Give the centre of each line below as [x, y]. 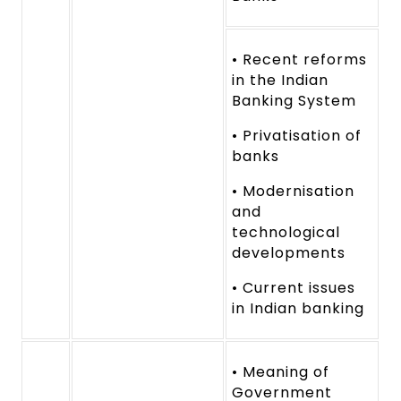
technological [286, 233]
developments [289, 253]
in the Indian [280, 81]
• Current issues [294, 288]
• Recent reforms [299, 60]
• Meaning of [281, 372]
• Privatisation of [297, 136]
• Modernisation [293, 192]
